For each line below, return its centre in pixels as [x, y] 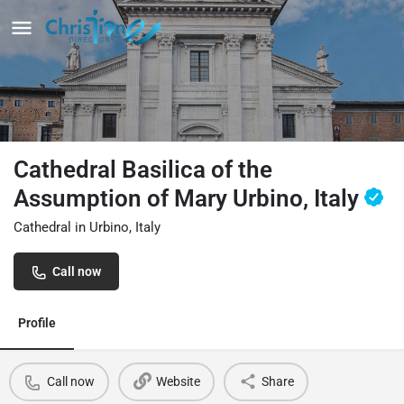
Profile [37, 322]
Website [178, 382]
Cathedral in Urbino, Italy [87, 227]
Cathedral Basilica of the [143, 169]
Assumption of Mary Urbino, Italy [189, 198]
